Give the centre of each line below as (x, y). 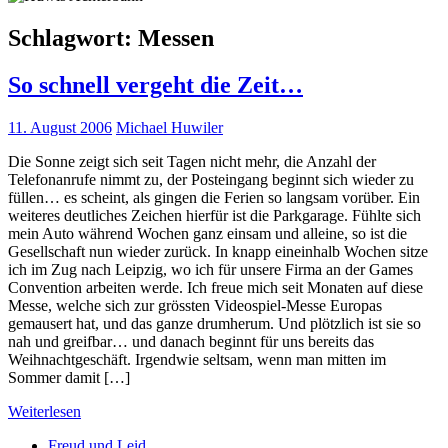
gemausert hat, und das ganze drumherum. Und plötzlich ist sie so (214, 323)
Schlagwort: (73, 37)
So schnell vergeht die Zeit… (155, 84)
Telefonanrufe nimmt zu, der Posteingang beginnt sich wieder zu (211, 179)
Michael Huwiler (169, 127)
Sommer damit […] (69, 377)
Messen (176, 37)
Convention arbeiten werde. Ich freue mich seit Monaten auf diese (215, 287)
